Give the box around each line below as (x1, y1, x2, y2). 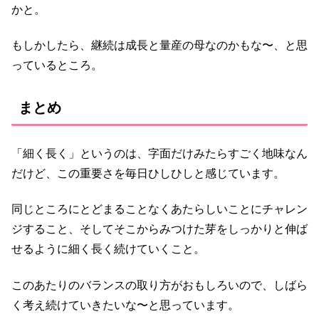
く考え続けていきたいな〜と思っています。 (11, 298, 239, 311)
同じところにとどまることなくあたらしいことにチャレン (11, 203, 308, 216)
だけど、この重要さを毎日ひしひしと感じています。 (11, 167, 285, 179)
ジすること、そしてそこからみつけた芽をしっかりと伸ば (11, 223, 308, 236)
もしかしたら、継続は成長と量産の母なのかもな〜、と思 (11, 39, 308, 52)
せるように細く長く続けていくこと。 (11, 243, 205, 256)
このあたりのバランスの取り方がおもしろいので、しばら (11, 278, 308, 291)
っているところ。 (11, 59, 103, 72)
